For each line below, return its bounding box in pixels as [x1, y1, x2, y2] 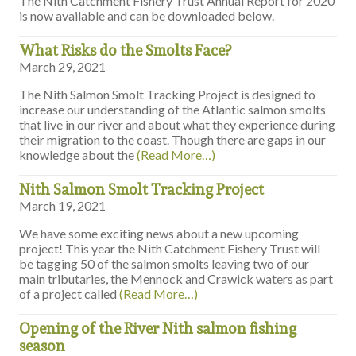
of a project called [19, 286, 120, 302]
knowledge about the [19, 147, 137, 163]
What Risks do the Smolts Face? [19, 41, 232, 60]
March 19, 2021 [19, 198, 106, 214]
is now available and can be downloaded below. [19, 8, 275, 24]
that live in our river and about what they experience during [19, 117, 336, 133]
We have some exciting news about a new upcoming [19, 226, 300, 242]
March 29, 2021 [19, 59, 106, 75]
